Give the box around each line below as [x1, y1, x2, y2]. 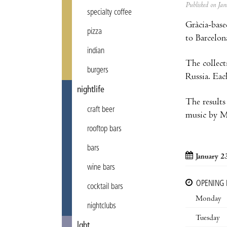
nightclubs [87, 202, 116, 210]
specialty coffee [87, 9, 132, 17]
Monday [196, 195, 221, 203]
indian [87, 47, 104, 55]
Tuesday [196, 214, 220, 222]
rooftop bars [87, 125, 122, 133]
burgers [87, 66, 108, 74]
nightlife [77, 86, 104, 94]
